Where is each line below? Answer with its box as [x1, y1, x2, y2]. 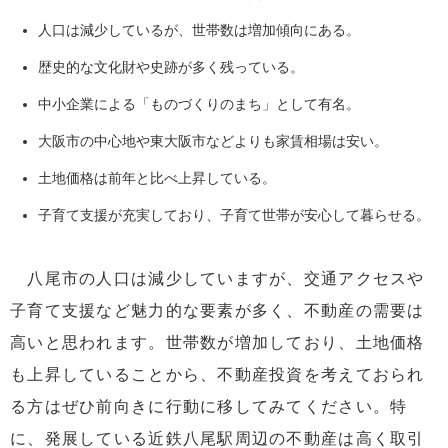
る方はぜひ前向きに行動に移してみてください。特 [10, 397, 408, 415]
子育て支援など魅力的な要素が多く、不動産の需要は [10, 301, 425, 319]
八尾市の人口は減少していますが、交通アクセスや [10, 269, 425, 287]
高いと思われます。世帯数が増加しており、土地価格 [10, 333, 425, 351]
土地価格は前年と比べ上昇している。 [38, 170, 276, 187]
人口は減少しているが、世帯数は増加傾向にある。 [38, 22, 360, 39]
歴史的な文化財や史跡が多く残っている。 [38, 59, 304, 76]
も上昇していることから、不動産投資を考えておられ [10, 365, 425, 383]
